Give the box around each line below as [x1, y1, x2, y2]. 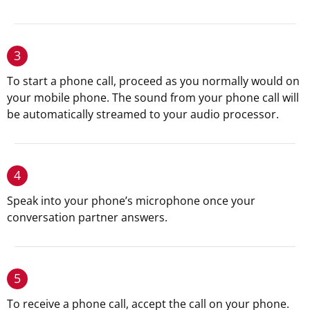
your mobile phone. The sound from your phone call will [7, 90, 299, 106]
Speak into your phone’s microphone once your [7, 193, 255, 209]
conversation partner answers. [7, 210, 167, 226]
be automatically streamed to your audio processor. [7, 107, 279, 122]
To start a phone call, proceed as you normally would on [7, 73, 300, 89]
